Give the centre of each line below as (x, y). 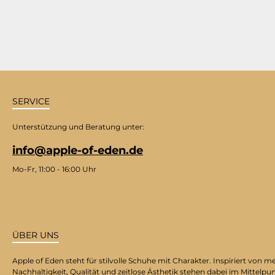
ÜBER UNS (36, 235)
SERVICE (31, 102)
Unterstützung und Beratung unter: (78, 127)
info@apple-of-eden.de (78, 151)
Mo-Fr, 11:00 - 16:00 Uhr (54, 169)
